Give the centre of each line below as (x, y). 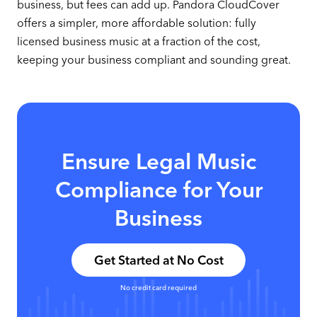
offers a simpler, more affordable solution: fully (136, 23)
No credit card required (158, 288)
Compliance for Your (158, 190)
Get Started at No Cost (158, 260)
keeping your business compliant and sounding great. (154, 59)
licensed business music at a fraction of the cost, (138, 41)
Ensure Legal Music (158, 162)
